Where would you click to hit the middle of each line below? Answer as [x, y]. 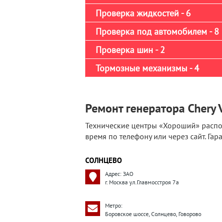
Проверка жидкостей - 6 [143, 13]
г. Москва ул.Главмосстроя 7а [142, 182]
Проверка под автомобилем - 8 [157, 31]
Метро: [114, 205]
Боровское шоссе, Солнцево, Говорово [153, 214]
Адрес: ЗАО [119, 174]
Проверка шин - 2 [130, 50]
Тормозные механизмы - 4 [147, 68]
